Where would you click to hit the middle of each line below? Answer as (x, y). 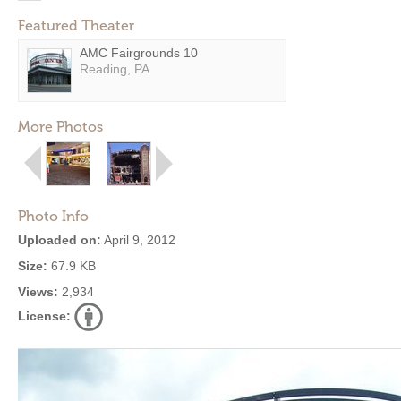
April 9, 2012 (138, 240)
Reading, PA (115, 69)
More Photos (60, 127)
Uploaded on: (60, 240)
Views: (38, 292)
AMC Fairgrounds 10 (139, 53)
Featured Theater (76, 26)
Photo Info (53, 216)
